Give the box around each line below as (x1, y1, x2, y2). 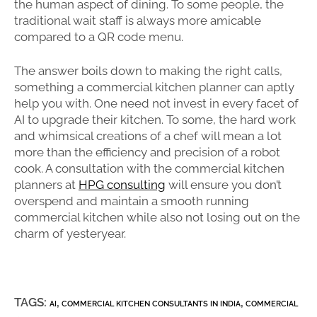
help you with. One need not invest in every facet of (14, 96, 299, 110)
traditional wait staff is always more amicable (14, 13, 261, 28)
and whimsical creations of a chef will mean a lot (14, 129, 282, 143)
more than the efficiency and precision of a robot (14, 145, 280, 159)
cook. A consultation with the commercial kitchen (14, 161, 284, 175)
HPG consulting (79, 178, 166, 192)
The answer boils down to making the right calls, (14, 64, 282, 78)
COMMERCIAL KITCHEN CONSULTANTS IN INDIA (62, 299, 241, 309)
